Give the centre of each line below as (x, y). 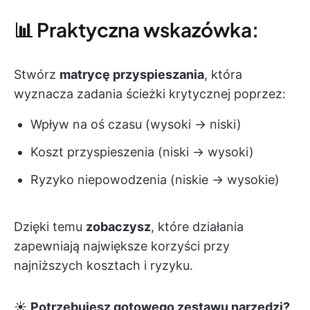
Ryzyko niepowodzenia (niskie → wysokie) (155, 180)
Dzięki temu (50, 227)
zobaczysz (118, 227)
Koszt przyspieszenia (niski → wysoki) (142, 152)
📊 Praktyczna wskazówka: (136, 30)
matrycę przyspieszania (132, 75)
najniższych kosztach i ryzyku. (103, 266)
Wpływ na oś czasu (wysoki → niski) (136, 125)
